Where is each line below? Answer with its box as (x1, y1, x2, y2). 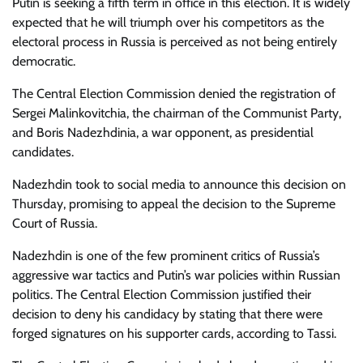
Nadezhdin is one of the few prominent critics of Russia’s (12, 248, 320, 263)
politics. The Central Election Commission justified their (12, 287, 311, 302)
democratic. (12, 53, 75, 69)
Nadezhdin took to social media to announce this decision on (12, 177, 346, 192)
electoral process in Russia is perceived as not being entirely (12, 34, 337, 49)
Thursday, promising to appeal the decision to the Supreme (12, 196, 335, 211)
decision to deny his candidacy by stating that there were (12, 306, 322, 322)
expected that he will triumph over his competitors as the (12, 15, 324, 30)
